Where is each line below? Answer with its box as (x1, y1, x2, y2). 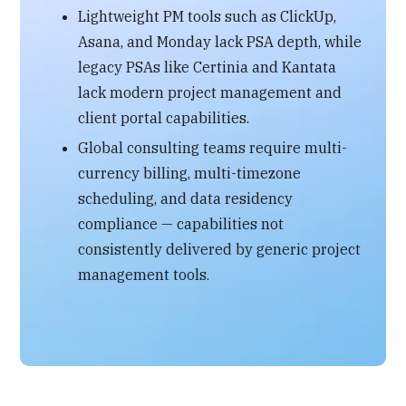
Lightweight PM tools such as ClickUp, (78, 6, 337, 25)
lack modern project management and (78, 82, 343, 101)
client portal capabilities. (78, 108, 250, 127)
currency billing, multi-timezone (78, 163, 302, 182)
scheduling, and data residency (78, 188, 294, 208)
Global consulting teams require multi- (78, 138, 348, 157)
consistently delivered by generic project (78, 239, 362, 258)
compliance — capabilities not (78, 214, 285, 233)
